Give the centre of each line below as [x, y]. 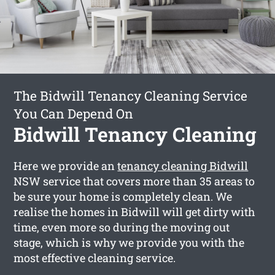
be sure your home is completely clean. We [123, 196]
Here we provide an [66, 165]
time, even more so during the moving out [122, 227]
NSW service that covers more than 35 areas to [134, 181]
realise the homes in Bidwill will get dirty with [135, 211]
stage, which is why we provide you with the [129, 242]
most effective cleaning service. [95, 258]
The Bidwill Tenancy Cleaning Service [131, 95]
